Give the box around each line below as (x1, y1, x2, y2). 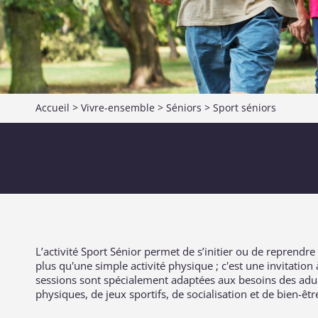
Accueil (35, 101, 70, 114)
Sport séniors (213, 101, 276, 114)
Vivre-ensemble (81, 101, 155, 114)
